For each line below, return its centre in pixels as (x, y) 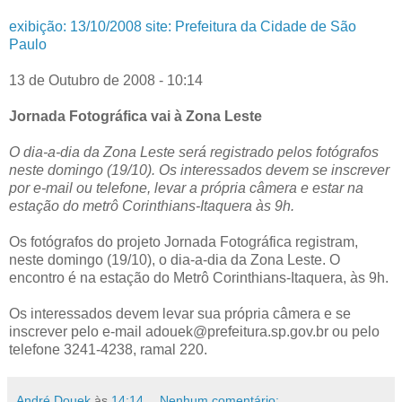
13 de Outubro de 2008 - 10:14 (106, 80)
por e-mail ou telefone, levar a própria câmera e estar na (186, 188)
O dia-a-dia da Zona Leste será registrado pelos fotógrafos (194, 152)
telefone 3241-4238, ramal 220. (108, 349)
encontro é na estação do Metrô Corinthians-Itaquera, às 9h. (199, 277)
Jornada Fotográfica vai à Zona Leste (135, 116)
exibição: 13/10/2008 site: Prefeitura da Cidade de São (183, 26)
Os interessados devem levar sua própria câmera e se (180, 313)
